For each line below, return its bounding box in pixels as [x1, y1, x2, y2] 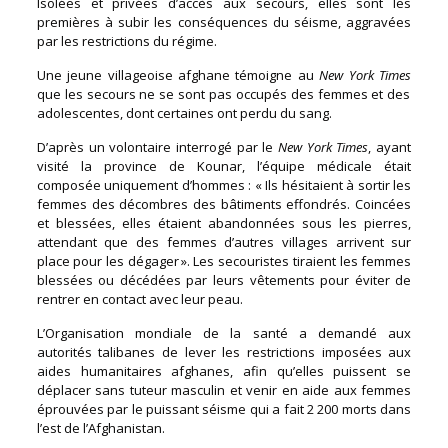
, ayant [368, 137, 412, 156]
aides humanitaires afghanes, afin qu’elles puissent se [36, 361, 412, 380]
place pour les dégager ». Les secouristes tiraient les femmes [36, 251, 412, 270]
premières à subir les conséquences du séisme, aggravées [36, 12, 412, 31]
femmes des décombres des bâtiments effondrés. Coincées [36, 194, 412, 213]
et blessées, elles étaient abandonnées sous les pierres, [36, 213, 412, 232]
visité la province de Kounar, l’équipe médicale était [36, 156, 412, 175]
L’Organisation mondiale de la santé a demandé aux [36, 323, 412, 342]
